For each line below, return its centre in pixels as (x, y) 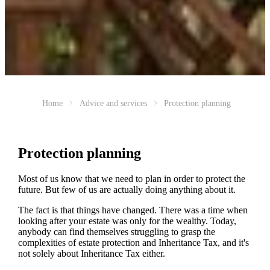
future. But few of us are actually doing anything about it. (127, 190)
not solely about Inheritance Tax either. (91, 254)
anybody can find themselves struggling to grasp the (116, 232)
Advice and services (113, 103)
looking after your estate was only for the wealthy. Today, (127, 221)
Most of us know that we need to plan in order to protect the (131, 179)
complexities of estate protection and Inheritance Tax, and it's (133, 243)
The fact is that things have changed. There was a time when (133, 210)
